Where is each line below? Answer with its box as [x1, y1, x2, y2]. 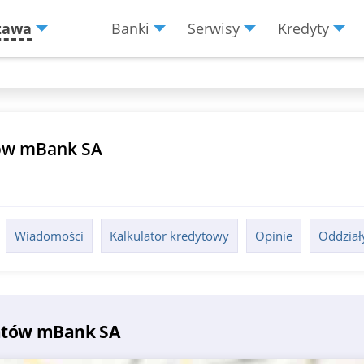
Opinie [255, 227, 293, 244]
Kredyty [277, 19, 329, 38]
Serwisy [187, 19, 240, 38]
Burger [181, 44, 220, 61]
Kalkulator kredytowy [110, 227, 230, 244]
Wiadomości [15, 227, 84, 244]
